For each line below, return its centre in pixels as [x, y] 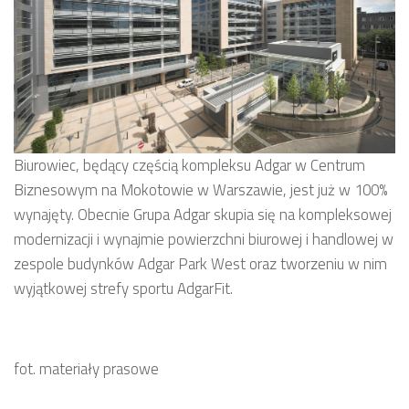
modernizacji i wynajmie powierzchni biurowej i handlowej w [204, 240]
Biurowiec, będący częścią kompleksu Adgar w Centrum [189, 166]
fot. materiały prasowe [86, 369]
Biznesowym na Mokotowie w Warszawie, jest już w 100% [200, 190]
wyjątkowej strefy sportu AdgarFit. [123, 289]
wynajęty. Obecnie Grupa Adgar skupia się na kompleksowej [203, 215]
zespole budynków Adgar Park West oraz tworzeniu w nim [200, 264]
